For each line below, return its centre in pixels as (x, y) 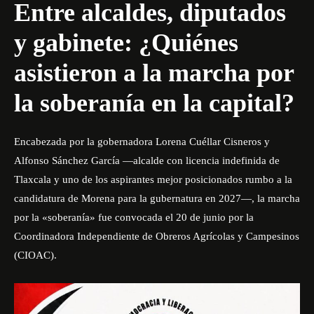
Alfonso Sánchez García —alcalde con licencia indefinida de (147, 161)
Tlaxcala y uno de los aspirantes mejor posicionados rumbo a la (153, 179)
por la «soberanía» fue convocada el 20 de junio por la (134, 217)
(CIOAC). (35, 255)
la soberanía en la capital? (154, 103)
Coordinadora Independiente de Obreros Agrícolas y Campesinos (157, 236)
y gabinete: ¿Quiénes (126, 43)
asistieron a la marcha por (154, 73)
